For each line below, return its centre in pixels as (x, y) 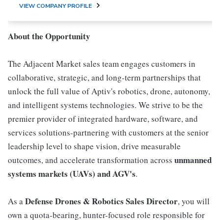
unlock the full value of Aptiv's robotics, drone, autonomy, (109, 91)
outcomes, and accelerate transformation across (91, 160)
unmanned (193, 160)
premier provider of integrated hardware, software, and (103, 119)
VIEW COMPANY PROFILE (55, 6)
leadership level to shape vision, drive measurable (94, 146)
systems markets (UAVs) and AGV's (72, 174)
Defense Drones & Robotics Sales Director (101, 201)
